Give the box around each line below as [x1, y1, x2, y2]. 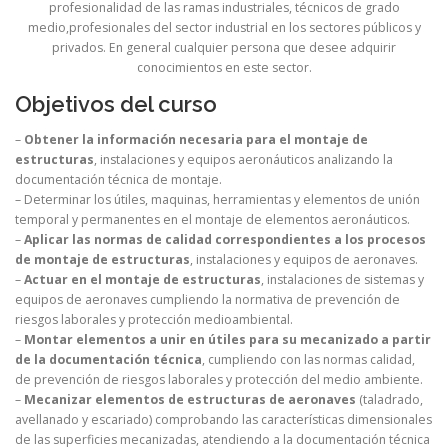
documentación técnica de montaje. [15, 171, 222, 189]
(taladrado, [356, 391, 423, 409]
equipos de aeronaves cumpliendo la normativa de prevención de [15, 291, 400, 309]
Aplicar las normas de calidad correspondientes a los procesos [24, 231, 426, 249]
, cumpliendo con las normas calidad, [202, 351, 415, 369]
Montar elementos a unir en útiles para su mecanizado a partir [24, 331, 431, 349]
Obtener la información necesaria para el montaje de [24, 131, 368, 149]
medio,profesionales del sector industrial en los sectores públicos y [27, 18, 421, 36]
